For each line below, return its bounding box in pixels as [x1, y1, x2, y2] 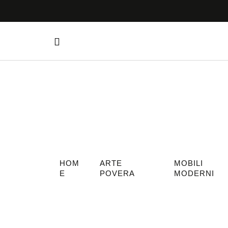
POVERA [100, 169, 135, 178]
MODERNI [174, 169, 215, 178]
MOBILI [174, 159, 204, 167]
